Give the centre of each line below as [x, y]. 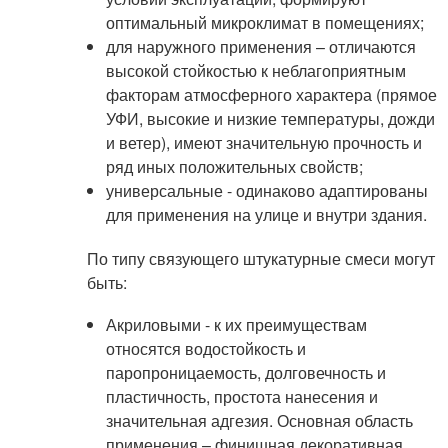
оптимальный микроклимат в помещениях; [264, 22]
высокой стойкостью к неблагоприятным [255, 70]
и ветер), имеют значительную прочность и [263, 142]
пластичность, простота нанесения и [241, 396]
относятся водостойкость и [205, 348]
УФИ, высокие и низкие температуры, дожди [270, 118]
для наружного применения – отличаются [260, 46]
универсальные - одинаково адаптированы [266, 190]
